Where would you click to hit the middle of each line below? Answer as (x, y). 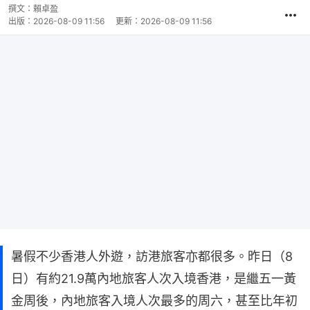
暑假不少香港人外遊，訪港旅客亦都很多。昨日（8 (152, 256)
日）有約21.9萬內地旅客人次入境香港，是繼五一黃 (154, 279)
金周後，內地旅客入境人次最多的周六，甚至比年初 (154, 301)
